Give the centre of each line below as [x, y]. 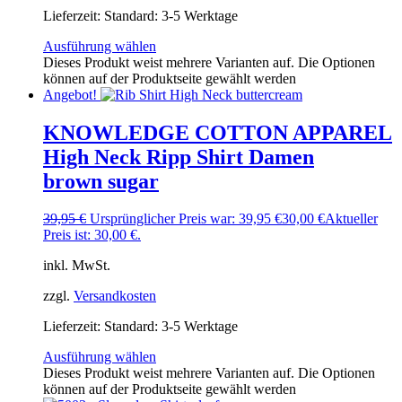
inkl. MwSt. [77, 266]
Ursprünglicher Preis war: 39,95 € [186, 219]
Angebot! [70, 94]
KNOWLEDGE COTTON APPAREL [218, 132]
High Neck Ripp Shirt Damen [179, 157]
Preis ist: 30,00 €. [92, 235]
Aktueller [351, 219]
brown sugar [101, 181]
